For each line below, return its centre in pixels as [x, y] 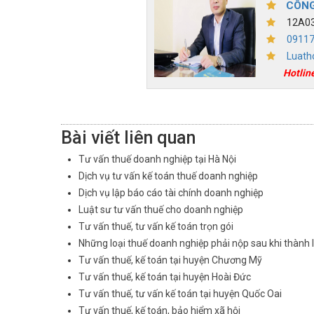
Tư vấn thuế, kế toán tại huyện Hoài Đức [165, 277]
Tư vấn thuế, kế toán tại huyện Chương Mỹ [170, 260]
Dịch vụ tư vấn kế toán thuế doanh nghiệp [168, 176]
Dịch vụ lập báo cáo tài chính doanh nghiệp [171, 193]
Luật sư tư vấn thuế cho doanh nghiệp [161, 210]
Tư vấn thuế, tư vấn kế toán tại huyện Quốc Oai [180, 294]
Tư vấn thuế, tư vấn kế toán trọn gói [156, 227]
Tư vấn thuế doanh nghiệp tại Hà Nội [157, 159]
